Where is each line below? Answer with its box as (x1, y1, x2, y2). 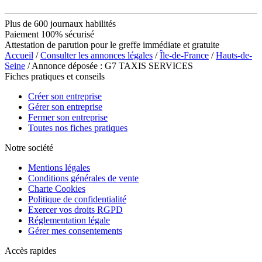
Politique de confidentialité (28, 194, 126, 204)
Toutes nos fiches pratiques (28, 122, 127, 133)
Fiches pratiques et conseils (5, 71, 105, 81)
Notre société (5, 142, 53, 153)
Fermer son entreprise (28, 112, 108, 122)
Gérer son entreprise (28, 101, 102, 112)
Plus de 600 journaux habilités (5, 18, 116, 29)
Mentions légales (28, 162, 90, 173)
